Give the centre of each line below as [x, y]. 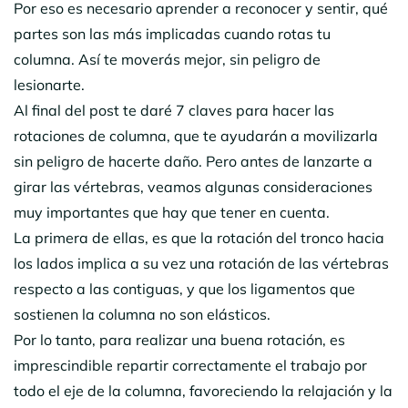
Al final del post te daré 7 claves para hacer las [174, 110]
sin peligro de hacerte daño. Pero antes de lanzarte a [193, 161]
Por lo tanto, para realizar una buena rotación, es [179, 339]
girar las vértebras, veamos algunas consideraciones [193, 186]
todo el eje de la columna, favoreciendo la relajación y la [203, 390]
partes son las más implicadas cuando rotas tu [172, 33]
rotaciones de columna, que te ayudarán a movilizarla [196, 135]
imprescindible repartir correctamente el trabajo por [190, 365]
